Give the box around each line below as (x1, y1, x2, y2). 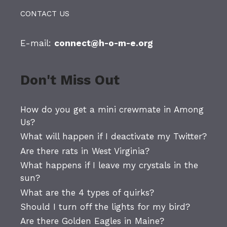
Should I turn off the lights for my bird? (20, 201, 190, 212)
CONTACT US (20, 9, 69, 19)
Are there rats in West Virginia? (20, 145, 149, 156)
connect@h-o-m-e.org (54, 38, 153, 49)
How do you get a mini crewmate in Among (20, 104, 204, 115)
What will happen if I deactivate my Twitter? (20, 131, 207, 142)
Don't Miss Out (20, 72, 120, 89)
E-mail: (20, 38, 54, 49)
